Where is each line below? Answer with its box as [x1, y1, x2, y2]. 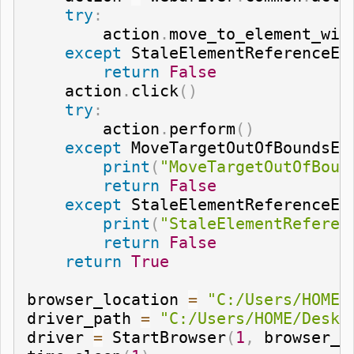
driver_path [27, 308, 141, 328]
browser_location [27, 289, 188, 309]
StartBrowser [103, 327, 226, 347]
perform [169, 119, 235, 138]
